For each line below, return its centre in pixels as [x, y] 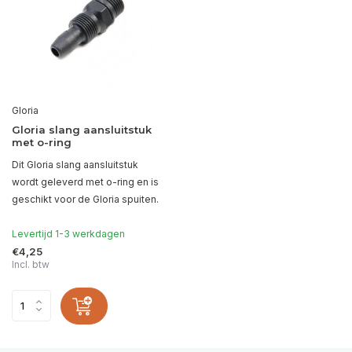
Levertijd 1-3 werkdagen [68, 233]
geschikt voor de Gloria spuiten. [85, 199]
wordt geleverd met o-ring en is [85, 181]
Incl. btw [31, 264]
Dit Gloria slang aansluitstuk [75, 164]
